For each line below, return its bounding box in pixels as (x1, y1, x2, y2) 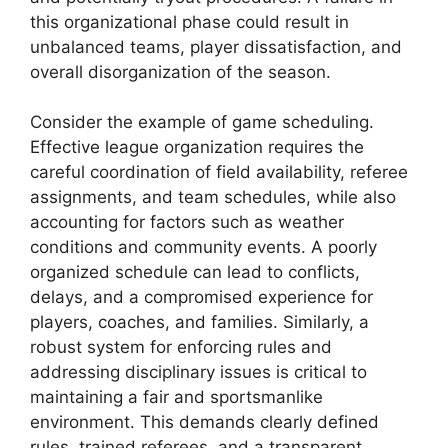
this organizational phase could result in (30, 11, 349, 32)
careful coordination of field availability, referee (30, 162, 408, 183)
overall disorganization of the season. (30, 61, 331, 82)
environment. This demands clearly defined (30, 412, 379, 433)
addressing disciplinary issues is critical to (30, 362, 367, 383)
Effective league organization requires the (30, 137, 364, 158)
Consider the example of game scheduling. (30, 112, 374, 133)
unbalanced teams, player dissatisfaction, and (30, 36, 402, 57)
